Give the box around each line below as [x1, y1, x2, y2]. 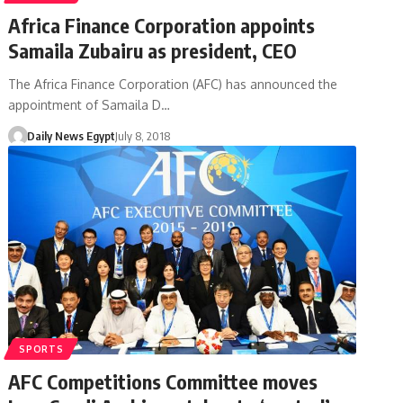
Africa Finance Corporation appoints [8, 12, 316, 38]
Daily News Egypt [26, 128, 115, 143]
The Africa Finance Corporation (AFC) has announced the [8, 76, 338, 92]
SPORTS [19, 343, 64, 354]
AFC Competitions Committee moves [8, 368, 318, 394]
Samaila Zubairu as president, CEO [8, 37, 298, 63]
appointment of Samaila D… [8, 96, 171, 112]
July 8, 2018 [114, 128, 170, 143]
